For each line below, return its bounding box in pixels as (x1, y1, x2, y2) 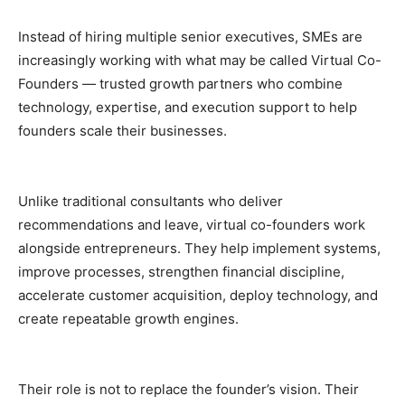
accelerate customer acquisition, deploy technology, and (18, 286, 378, 304)
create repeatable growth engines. (18, 309, 239, 327)
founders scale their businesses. (18, 121, 227, 139)
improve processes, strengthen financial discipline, (18, 262, 344, 280)
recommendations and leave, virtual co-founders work (18, 215, 365, 233)
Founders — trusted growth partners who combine (18, 74, 343, 92)
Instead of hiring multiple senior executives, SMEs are (18, 27, 363, 45)
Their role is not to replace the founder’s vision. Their (18, 380, 359, 398)
